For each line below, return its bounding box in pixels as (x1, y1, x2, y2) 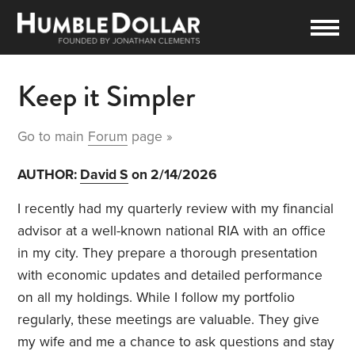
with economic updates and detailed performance (17, 267, 323, 284)
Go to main (17, 128, 89, 146)
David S (80, 166, 129, 184)
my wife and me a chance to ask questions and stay (17, 334, 335, 351)
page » (128, 128, 174, 146)
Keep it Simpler (17, 74, 197, 119)
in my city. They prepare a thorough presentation (17, 245, 319, 262)
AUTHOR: (17, 166, 81, 184)
